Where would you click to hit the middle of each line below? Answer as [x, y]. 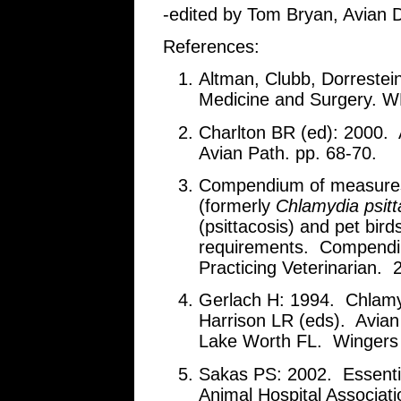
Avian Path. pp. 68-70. [288, 153]
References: [211, 46]
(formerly [237, 205]
